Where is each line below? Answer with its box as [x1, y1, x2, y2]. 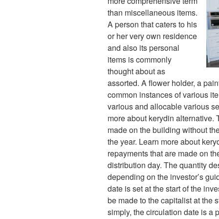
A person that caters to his [108, 19, 197, 30]
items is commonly [108, 54, 172, 66]
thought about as [108, 66, 165, 77]
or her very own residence [108, 30, 197, 42]
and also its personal [108, 42, 179, 54]
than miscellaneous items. [108, 7, 197, 19]
